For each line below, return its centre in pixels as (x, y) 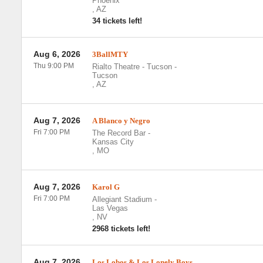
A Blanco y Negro (121, 121)
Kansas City (113, 142)
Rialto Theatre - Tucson (132, 67)
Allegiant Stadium (122, 199)
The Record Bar (119, 133)
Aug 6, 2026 (57, 54)
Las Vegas (110, 208)
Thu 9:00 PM (53, 66)
